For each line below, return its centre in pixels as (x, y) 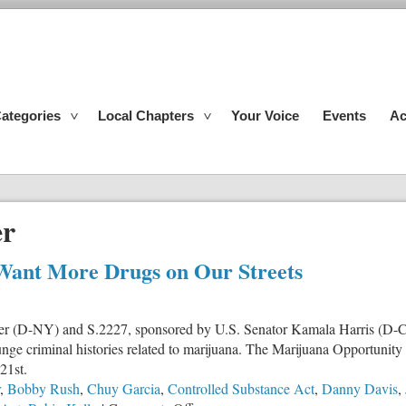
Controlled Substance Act (241, 388)
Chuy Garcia (124, 388)
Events (344, 116)
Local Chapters (146, 116)
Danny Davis (360, 388)
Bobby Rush (43, 388)
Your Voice (265, 116)
